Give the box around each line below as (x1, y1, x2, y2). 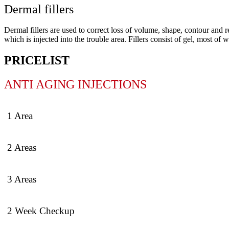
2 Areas (7, 142, 36, 153)
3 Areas (7, 173, 36, 185)
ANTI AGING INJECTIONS (4, 78, 147, 91)
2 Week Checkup (7, 205, 75, 216)
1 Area (7, 110, 33, 121)
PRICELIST (4, 54, 70, 67)
